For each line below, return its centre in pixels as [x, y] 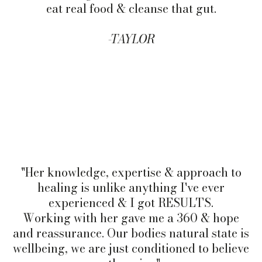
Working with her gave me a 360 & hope [131, 218]
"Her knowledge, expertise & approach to [131, 172]
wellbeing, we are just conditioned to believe [131, 248]
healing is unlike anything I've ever [131, 187]
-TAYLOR [131, 39]
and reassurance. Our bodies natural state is [131, 233]
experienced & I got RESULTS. [131, 202]
